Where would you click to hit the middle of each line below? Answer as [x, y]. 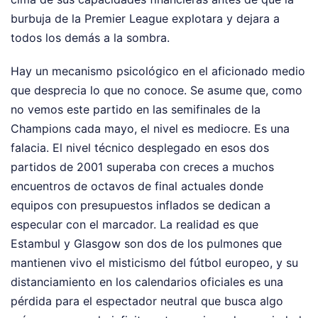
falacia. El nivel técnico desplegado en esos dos [140, 147]
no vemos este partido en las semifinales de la [136, 109]
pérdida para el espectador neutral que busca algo [147, 301]
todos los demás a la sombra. [90, 37]
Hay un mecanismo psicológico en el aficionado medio [158, 71]
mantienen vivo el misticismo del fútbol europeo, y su [154, 262]
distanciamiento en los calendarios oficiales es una [147, 281]
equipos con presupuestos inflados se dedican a [141, 205]
